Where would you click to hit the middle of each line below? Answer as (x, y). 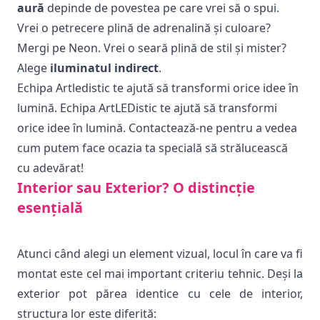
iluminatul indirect (104, 68)
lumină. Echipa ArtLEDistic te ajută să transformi (147, 108)
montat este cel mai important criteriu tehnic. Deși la (160, 274)
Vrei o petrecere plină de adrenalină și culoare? (144, 28)
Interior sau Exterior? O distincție (136, 187)
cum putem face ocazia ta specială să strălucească (152, 148)
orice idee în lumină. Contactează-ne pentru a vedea (157, 128)
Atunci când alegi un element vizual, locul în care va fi (160, 254)
